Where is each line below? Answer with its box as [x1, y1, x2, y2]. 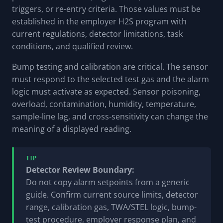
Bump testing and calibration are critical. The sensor [12, 61, 208, 73]
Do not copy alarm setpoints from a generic [26, 177, 190, 188]
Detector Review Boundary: [26, 164, 134, 176]
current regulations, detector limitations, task [12, 28, 183, 40]
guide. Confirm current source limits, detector [26, 189, 198, 201]
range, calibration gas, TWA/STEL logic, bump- [26, 202, 197, 213]
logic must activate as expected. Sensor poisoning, [12, 86, 201, 98]
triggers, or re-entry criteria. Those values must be [12, 3, 201, 15]
